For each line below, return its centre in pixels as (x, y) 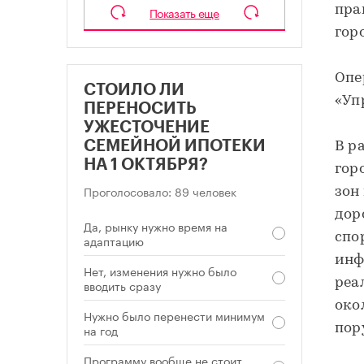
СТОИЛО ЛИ (134, 91)
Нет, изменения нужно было (160, 271)
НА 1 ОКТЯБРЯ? (146, 165)
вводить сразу (122, 286)
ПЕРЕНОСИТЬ (140, 109)
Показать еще (184, 13)
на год (101, 330)
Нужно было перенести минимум (174, 316)
